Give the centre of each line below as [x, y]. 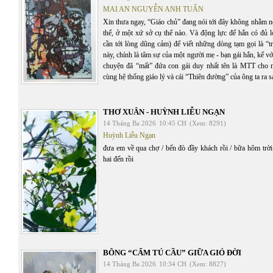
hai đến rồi [118, 159]
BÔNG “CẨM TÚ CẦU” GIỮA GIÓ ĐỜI [172, 252]
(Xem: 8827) [208, 264]
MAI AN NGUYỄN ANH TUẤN [153, 9]
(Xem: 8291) [208, 123]
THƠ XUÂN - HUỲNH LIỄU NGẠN [164, 112]
